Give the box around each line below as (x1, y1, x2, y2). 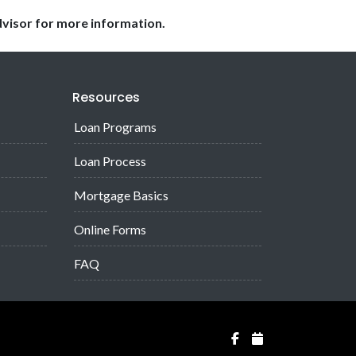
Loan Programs (74, 118, 157, 134)
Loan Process (74, 153, 146, 168)
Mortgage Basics (74, 187, 168, 203)
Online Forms (74, 221, 146, 237)
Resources (72, 87, 140, 106)
